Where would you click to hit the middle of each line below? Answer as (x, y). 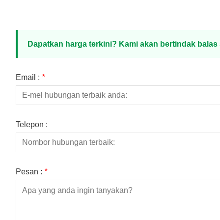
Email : (29, 78)
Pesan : (30, 172)
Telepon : (32, 125)
